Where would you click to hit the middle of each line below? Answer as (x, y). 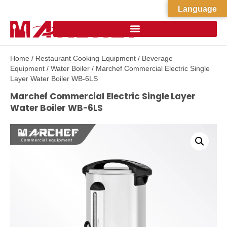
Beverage (157, 59)
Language (197, 9)
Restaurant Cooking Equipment (86, 59)
